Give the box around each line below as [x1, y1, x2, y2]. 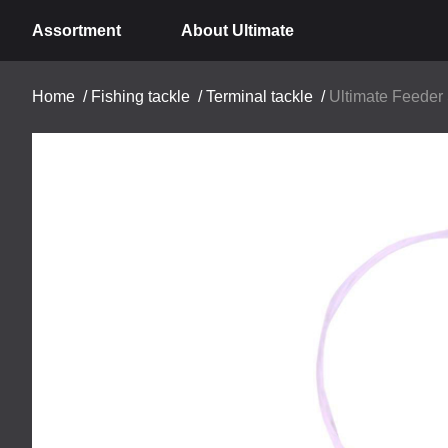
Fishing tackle [91, 88, 190, 105]
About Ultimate [181, 21, 294, 39]
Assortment [32, 21, 121, 39]
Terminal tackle [206, 88, 313, 105]
